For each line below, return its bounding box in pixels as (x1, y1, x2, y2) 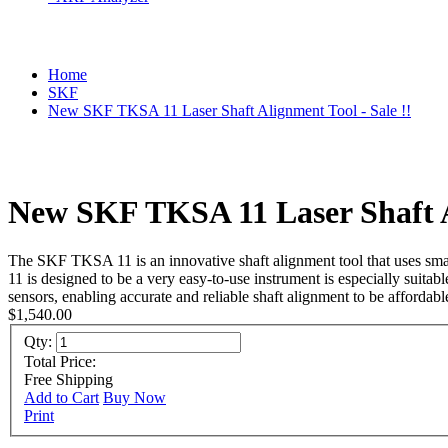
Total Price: (24, 352, 104, 370)
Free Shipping (24, 370, 113, 388)
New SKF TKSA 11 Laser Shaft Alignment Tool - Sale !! (48, 102, 411, 120)
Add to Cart (24, 388, 99, 406)
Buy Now (103, 388, 166, 406)
